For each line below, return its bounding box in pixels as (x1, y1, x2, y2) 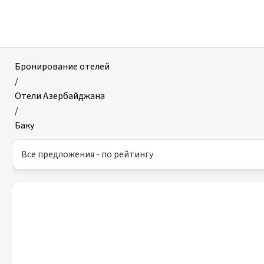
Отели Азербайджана (15, 90, 105, 103)
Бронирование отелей (15, 60, 110, 73)
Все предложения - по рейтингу (21, 148, 153, 161)
